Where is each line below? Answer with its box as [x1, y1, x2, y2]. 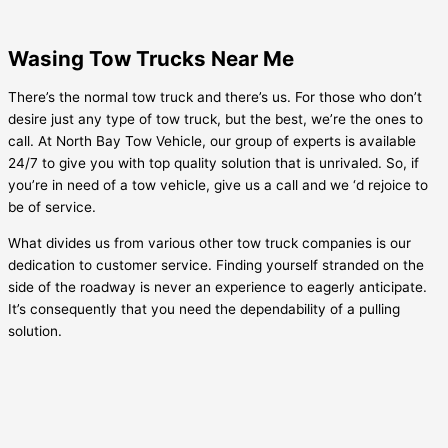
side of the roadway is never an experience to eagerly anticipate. [8, 278, 427, 295]
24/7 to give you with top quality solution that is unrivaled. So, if [8, 154, 419, 171]
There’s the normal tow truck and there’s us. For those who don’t [8, 88, 422, 105]
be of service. [8, 198, 96, 215]
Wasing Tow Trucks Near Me [8, 46, 294, 72]
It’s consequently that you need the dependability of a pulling [8, 300, 400, 317]
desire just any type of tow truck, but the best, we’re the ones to [8, 110, 423, 127]
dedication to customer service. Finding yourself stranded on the [8, 256, 424, 273]
